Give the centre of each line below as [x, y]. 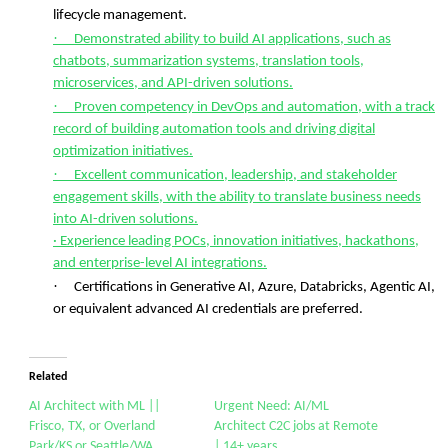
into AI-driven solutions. [125, 219]
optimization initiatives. [123, 151]
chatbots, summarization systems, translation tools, [208, 61]
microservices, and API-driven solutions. [173, 83]
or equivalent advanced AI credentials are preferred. [208, 309]
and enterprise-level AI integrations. [160, 263]
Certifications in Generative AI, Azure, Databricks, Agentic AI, [254, 287]
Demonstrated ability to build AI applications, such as [232, 39]
